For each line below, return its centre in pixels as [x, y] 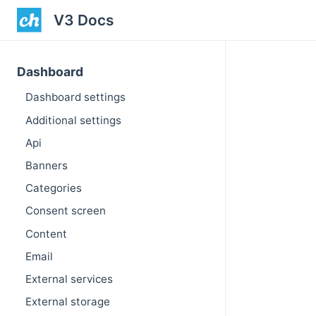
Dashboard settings [75, 97]
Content [46, 233]
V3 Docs [83, 20]
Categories [54, 188]
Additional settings [73, 120]
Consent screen [66, 211]
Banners [47, 165]
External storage [68, 302]
